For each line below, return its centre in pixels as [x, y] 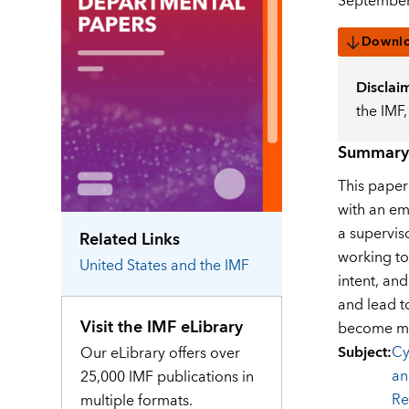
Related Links [130, 239]
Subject [362, 353]
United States [124, 265]
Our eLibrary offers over [161, 353]
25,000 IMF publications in [168, 377]
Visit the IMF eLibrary [162, 327]
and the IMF [210, 265]
